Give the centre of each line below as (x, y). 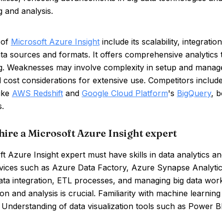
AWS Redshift (37, 93)
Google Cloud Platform (125, 93)
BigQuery (194, 93)
